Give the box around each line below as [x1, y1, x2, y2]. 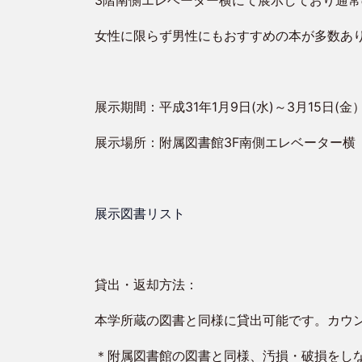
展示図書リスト [94, 205, 185, 221]
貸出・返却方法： [94, 276, 198, 293]
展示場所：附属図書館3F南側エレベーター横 [94, 134, 356, 150]
